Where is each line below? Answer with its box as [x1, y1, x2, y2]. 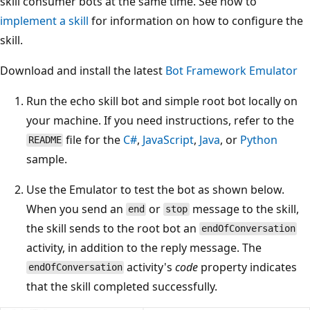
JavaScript [143, 131, 194, 147]
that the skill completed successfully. [26, 278, 217, 294]
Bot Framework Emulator [165, 62, 298, 78]
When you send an [26, 201, 126, 217]
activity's [124, 259, 176, 275]
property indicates [198, 259, 298, 275]
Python [240, 131, 278, 147]
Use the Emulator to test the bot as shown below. [26, 181, 284, 197]
